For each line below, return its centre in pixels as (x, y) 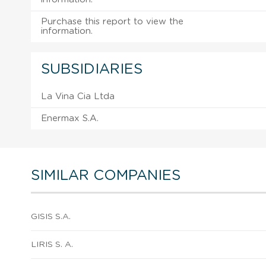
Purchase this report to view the (112, 21)
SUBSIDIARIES (92, 69)
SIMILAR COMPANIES (106, 175)
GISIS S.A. (51, 216)
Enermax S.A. (70, 118)
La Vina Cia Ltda (78, 96)
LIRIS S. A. (52, 244)
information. (67, 31)
